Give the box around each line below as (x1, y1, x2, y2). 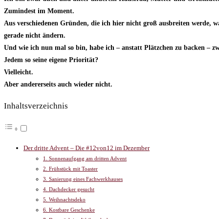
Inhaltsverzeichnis (4, 101, 68, 111)
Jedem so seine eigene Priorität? (4, 56, 98, 64)
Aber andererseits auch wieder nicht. (4, 81, 112, 88)
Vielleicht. (4, 68, 33, 76)
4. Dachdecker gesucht (43, 186, 94, 193)
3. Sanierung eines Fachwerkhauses (43, 176, 123, 182)
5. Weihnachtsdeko (43, 197, 86, 203)
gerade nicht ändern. (4, 32, 66, 40)
